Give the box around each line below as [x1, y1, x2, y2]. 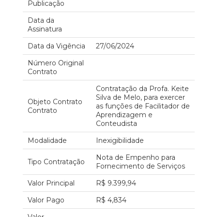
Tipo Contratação [27, 157, 85, 166]
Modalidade [27, 136, 67, 145]
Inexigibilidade [95, 136, 144, 145]
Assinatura [27, 25, 62, 33]
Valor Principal [27, 179, 75, 187]
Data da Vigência [27, 42, 85, 50]
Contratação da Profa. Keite [95, 84, 189, 93]
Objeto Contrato [27, 97, 82, 106]
